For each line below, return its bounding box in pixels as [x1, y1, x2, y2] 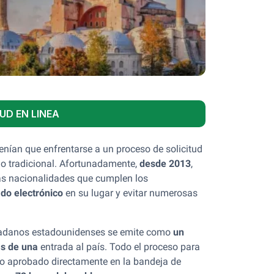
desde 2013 [139, 158, 191, 169]
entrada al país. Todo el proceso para [38, 241, 200, 253]
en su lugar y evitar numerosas [63, 187, 198, 199]
